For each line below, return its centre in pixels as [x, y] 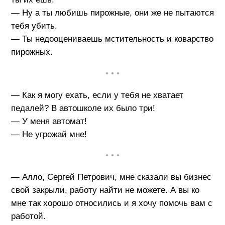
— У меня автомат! [49, 121]
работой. [28, 216]
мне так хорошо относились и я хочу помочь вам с [111, 203]
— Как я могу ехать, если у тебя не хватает [97, 95]
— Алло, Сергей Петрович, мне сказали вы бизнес [111, 177]
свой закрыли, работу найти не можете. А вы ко [105, 190]
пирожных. [32, 52]
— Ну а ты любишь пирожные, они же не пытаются [112, 13]
